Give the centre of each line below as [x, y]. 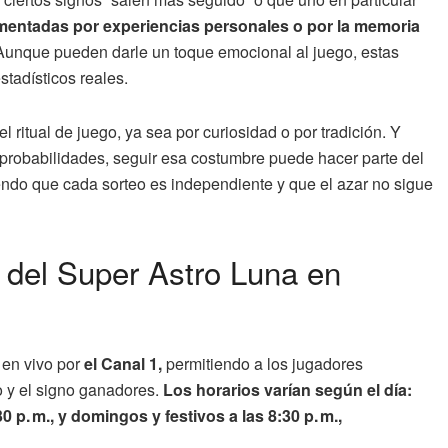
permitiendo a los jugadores [262, 363]
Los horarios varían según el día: [285, 389]
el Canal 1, [123, 363]
